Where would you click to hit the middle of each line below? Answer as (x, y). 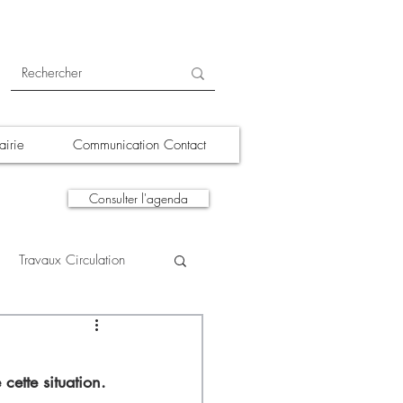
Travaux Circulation (72, 260)
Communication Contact (139, 145)
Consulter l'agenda (139, 198)
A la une (86, 332)
